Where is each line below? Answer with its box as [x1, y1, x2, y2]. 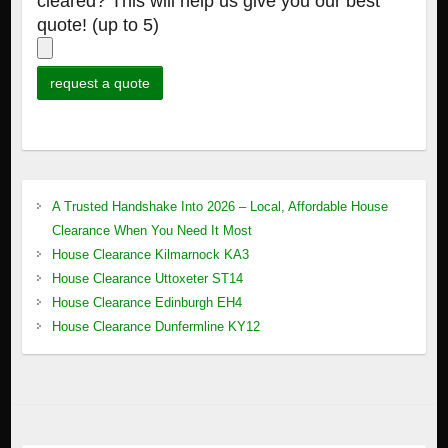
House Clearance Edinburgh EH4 [51, 295, 242, 311]
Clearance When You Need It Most [51, 223, 252, 239]
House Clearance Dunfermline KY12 [51, 319, 260, 335]
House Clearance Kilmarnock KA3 [51, 247, 249, 263]
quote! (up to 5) [36, 15, 159, 36]
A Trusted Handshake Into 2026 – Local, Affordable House [51, 199, 388, 215]
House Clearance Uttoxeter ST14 [51, 271, 243, 287]
